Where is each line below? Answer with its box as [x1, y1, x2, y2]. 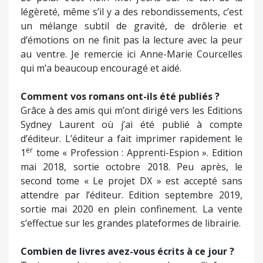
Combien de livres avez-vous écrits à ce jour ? [21, 245, 234, 258]
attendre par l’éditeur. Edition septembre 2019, [21, 188, 242, 202]
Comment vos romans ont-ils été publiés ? [21, 90, 220, 103]
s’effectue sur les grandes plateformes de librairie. [21, 217, 241, 230]
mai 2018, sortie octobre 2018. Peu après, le [21, 160, 242, 174]
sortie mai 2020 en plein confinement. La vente [21, 203, 242, 216]
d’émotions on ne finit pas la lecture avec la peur [21, 33, 242, 47]
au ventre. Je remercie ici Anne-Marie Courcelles [21, 48, 242, 61]
